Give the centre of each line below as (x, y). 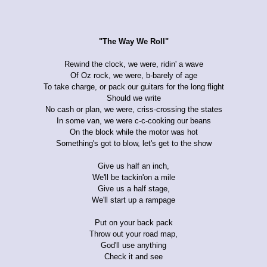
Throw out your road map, (133, 234)
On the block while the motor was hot (133, 132)
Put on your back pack (133, 222)
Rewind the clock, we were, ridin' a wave (133, 64)
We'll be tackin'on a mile (133, 177)
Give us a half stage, (133, 188)
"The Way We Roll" (133, 41)
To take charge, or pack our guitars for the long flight (133, 86)
